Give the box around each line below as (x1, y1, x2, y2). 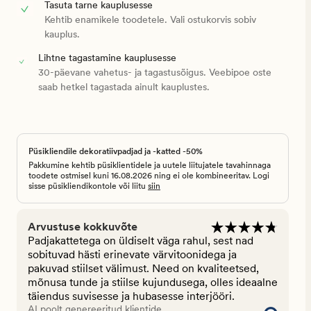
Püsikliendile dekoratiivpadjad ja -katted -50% (28, 146, 203, 157)
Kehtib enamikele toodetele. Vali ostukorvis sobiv (44, 14, 256, 26)
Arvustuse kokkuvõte (28, 220, 137, 234)
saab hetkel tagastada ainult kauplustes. (37, 81, 210, 93)
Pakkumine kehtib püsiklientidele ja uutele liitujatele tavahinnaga (28, 160, 271, 171)
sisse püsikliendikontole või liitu (28, 181, 148, 192)
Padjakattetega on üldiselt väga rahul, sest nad (28, 234, 253, 248)
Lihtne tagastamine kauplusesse (37, 52, 176, 64)
